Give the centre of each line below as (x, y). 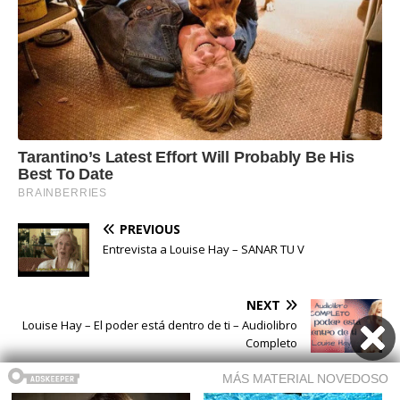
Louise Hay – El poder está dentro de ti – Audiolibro (160, 325)
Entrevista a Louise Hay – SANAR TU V (204, 250)
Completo (271, 343)
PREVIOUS (150, 229)
